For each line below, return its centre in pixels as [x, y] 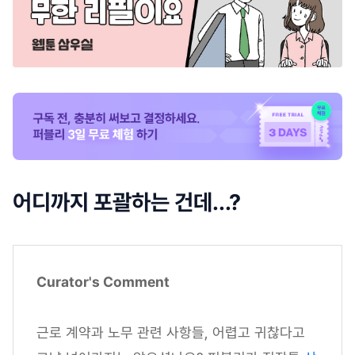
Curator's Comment [103, 282]
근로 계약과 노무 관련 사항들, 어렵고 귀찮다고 [171, 333]
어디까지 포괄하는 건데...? [127, 203]
